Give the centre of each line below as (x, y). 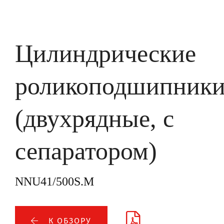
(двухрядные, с (94, 119)
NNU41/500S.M (54, 182)
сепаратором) (86, 151)
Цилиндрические (105, 54)
